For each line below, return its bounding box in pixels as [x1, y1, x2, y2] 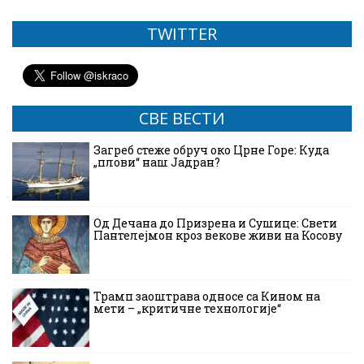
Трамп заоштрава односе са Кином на [93, 288, 320, 305]
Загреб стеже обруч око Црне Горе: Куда [93, 142, 329, 158]
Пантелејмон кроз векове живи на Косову [93, 227, 342, 244]
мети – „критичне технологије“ [93, 301, 281, 317]
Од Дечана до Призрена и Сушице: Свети [93, 215, 337, 232]
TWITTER [147, 23, 217, 45]
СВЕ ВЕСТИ [139, 107, 225, 130]
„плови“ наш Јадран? [93, 154, 220, 171]
